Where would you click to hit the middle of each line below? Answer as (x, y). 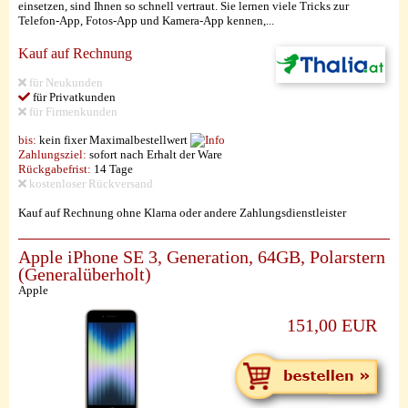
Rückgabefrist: (55, 169)
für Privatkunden (73, 97)
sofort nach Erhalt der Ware (154, 154)
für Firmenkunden (72, 112)
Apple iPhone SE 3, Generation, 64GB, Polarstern (202, 257)
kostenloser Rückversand (90, 184)
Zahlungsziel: (52, 154)
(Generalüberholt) (85, 275)
